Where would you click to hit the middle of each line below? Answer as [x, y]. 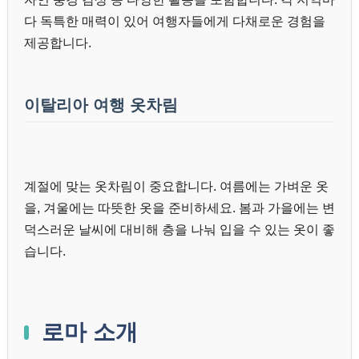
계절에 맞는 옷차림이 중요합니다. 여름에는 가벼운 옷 [176, 187]
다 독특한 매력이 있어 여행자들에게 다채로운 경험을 [175, 22]
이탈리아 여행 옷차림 [101, 105]
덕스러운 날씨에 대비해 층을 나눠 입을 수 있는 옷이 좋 [179, 230]
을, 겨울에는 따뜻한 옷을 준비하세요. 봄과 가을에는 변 [179, 208]
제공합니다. [58, 43]
